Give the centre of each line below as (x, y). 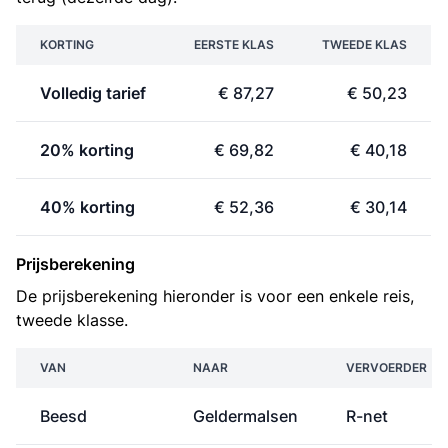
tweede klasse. (72, 320)
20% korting (87, 150)
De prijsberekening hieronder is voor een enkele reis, (215, 296)
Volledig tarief (93, 93)
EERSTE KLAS (234, 44)
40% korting (87, 207)
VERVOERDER (386, 367)
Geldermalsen (245, 416)
